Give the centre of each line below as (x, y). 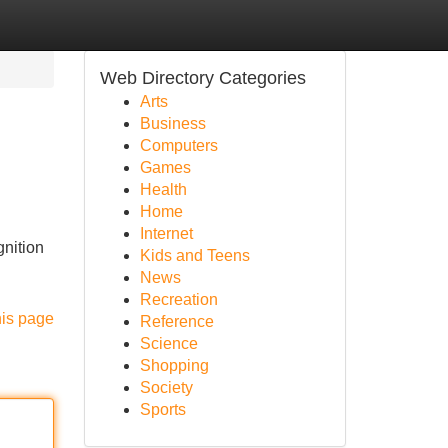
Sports (162, 409)
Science (168, 343)
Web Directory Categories (202, 78)
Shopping (174, 365)
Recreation (178, 299)
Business (172, 123)
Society (166, 387)
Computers (178, 145)
